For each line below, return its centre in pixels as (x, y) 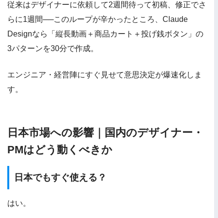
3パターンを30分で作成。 (53, 49)
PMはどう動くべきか (60, 150)
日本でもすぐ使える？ (60, 178)
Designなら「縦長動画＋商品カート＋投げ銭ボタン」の (105, 34)
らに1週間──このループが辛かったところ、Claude (98, 19)
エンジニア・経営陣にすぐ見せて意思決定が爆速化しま (105, 75)
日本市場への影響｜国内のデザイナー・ (105, 133)
